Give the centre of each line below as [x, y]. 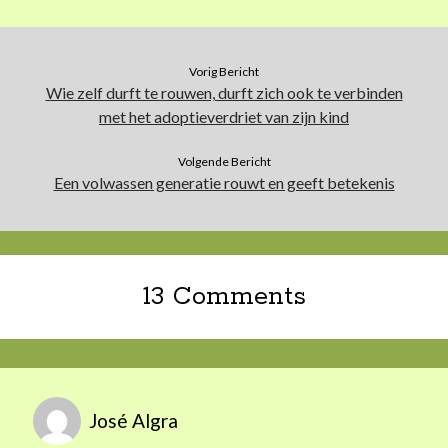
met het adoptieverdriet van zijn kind [224, 116]
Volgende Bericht [224, 161]
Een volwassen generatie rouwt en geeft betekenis [224, 182]
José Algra [134, 420]
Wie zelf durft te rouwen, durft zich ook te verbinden [224, 92]
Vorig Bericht [224, 71]
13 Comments [224, 297]
